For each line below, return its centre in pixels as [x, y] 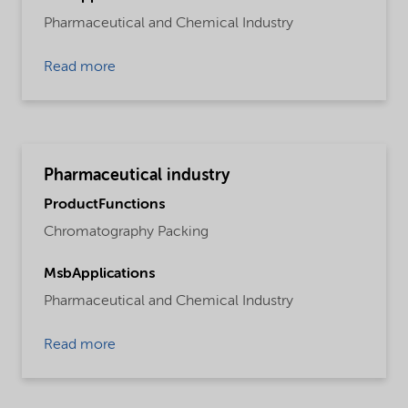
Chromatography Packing [126, 232]
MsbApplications [99, 274]
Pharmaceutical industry [137, 176]
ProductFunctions [104, 204]
